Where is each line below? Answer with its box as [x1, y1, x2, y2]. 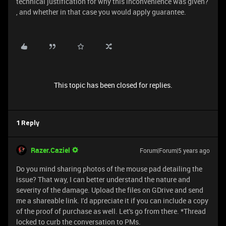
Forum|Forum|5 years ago [140, 146, 210, 154]
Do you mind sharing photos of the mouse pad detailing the [16, 164, 202, 174]
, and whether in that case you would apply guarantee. [16, 7, 186, 17]
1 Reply [16, 120, 39, 127]
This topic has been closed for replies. [53, 80, 173, 90]
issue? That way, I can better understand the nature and [16, 175, 190, 184]
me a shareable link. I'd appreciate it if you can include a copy [16, 196, 208, 205]
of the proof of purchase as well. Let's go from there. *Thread [16, 206, 206, 216]
